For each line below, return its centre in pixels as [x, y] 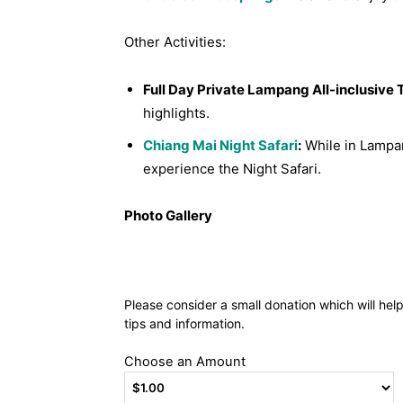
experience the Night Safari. [234, 169]
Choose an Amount [185, 362]
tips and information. [184, 323]
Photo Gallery [168, 215]
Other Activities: [175, 42]
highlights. [176, 113]
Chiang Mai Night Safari [220, 145]
